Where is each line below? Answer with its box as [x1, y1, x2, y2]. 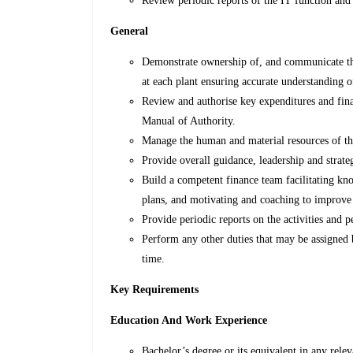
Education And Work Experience [110, 314, 268, 327]
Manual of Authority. [142, 115, 236, 128]
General [110, 25, 149, 38]
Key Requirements [110, 284, 199, 296]
